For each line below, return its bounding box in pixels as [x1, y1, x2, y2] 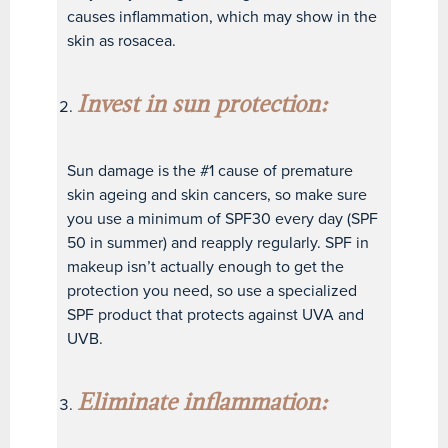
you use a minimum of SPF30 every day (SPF [67, 208, 379, 229]
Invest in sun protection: [77, 93, 328, 118]
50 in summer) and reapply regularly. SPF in [67, 232, 370, 253]
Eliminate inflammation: [77, 391, 328, 416]
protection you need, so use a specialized [67, 280, 358, 301]
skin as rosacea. [67, 30, 177, 51]
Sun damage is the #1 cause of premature [67, 160, 354, 181]
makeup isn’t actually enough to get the [67, 256, 345, 277]
